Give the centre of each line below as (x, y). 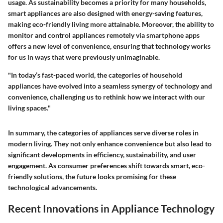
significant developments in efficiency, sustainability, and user (102, 154)
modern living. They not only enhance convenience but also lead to (110, 143)
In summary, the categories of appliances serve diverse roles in (103, 132)
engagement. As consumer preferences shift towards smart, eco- (107, 165)
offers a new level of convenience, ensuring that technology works (109, 46)
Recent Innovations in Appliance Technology (111, 208)
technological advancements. (53, 187)
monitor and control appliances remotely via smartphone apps (104, 35)
